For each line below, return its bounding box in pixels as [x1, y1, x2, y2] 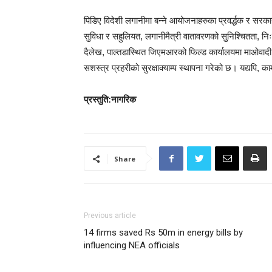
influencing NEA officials [84, 240, 180, 251]
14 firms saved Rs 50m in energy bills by [84, 227, 243, 238]
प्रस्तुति [84, 94, 108, 104]
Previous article [84, 211, 136, 220]
